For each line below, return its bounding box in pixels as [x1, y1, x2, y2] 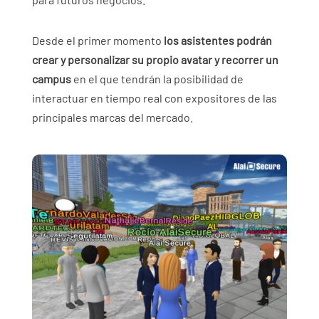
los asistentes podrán [163, 33, 272, 48]
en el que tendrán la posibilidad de [70, 72, 244, 86]
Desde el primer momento [31, 33, 164, 48]
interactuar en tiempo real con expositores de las [31, 91, 277, 105]
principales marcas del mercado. [31, 110, 193, 125]
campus [31, 72, 71, 86]
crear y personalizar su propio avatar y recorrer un [31, 53, 278, 67]
